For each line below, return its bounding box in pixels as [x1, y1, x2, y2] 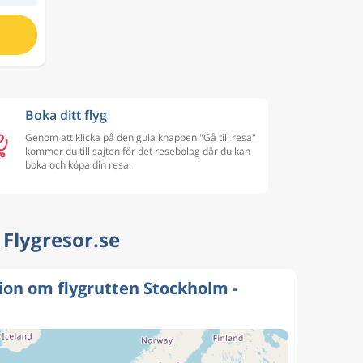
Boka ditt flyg [25, 106, 107, 124]
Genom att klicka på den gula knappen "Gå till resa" [25, 130, 256, 144]
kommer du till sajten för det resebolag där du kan [25, 144, 250, 158]
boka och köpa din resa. [25, 158, 131, 172]
